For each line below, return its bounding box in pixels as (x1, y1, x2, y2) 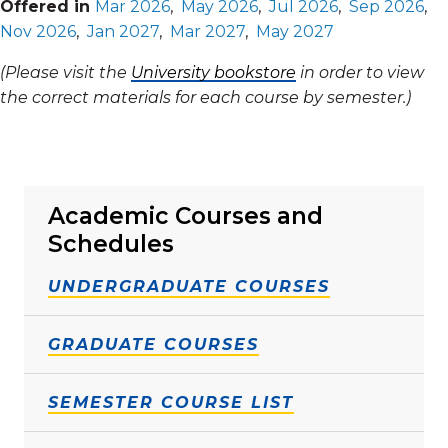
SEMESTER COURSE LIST (48, 392, 294, 412)
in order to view (296, 62, 424, 82)
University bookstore (131, 62, 296, 82)
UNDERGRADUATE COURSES (48, 276, 330, 296)
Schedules (48, 229, 174, 258)
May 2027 (256, 21, 334, 41)
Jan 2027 (87, 21, 159, 41)
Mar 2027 (170, 21, 245, 41)
